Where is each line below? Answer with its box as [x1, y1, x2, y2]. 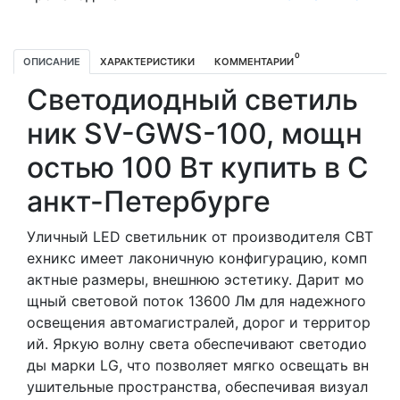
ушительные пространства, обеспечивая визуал [27, 377, 368, 396]
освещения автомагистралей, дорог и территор [27, 312, 371, 331]
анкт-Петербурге [27, 183, 271, 219]
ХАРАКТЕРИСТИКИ [100, 54, 195, 68]
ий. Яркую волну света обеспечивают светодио [27, 334, 367, 353]
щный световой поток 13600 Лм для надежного [27, 291, 366, 310]
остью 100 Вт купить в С [27, 149, 369, 185]
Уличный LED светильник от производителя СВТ [27, 227, 373, 246]
